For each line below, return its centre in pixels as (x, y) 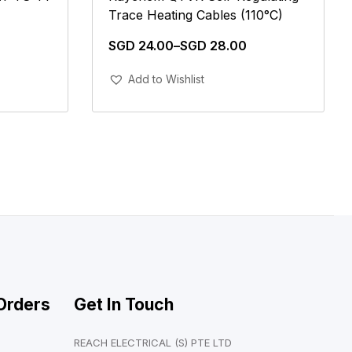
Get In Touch (124, 304)
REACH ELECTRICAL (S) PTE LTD (153, 342)
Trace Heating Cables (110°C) (196, 15)
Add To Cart (208, 71)
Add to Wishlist (166, 79)
